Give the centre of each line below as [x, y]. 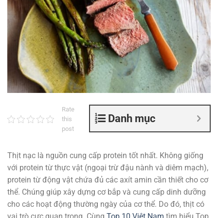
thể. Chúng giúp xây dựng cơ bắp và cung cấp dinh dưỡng [107, 192]
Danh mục [132, 119]
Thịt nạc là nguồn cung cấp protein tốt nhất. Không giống [105, 156]
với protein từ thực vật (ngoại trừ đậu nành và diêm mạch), [108, 168]
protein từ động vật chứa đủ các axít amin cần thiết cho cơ [108, 180]
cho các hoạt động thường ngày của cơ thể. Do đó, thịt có [106, 204]
